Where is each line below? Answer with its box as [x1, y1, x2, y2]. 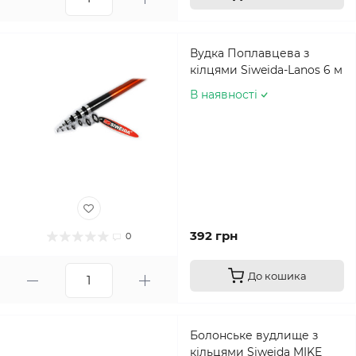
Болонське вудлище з [190, 328, 318, 342]
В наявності [190, 87, 257, 102]
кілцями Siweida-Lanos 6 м [190, 63, 342, 77]
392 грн [190, 228, 238, 243]
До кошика [247, 269, 307, 282]
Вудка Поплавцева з [190, 46, 309, 60]
